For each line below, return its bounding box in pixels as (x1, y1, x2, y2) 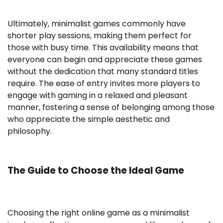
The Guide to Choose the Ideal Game (7, 164, 184, 178)
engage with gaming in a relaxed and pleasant (7, 90, 188, 102)
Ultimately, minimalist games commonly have (7, 18, 186, 30)
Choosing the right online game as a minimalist (7, 207, 190, 219)
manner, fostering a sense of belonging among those (7, 102, 215, 113)
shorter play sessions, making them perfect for (7, 30, 192, 42)
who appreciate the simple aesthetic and (7, 113, 170, 125)
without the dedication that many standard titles (7, 66, 198, 78)
